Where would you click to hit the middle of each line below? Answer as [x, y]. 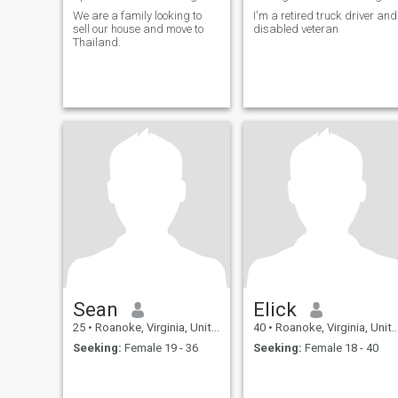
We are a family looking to [137, 15]
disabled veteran [295, 28]
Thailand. [96, 42]
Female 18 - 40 [340, 347]
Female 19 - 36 [159, 347]
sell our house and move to [138, 28]
